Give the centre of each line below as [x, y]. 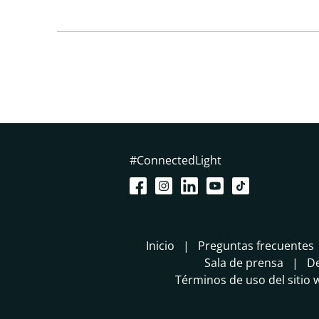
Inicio [161, 245]
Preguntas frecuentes [256, 245]
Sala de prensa [244, 262]
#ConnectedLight [175, 160]
